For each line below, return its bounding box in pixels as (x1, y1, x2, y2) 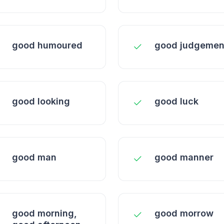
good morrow (154, 208, 213, 218)
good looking (12, 96, 70, 106)
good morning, (12, 208, 77, 218)
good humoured (12, 40, 82, 50)
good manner (154, 152, 213, 162)
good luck (154, 96, 198, 106)
